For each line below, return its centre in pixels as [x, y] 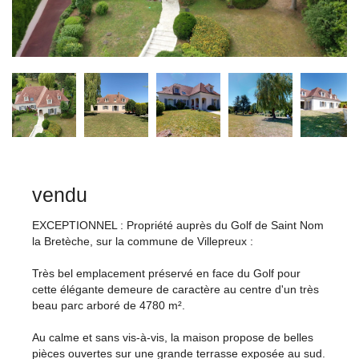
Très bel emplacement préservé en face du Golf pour [166, 273]
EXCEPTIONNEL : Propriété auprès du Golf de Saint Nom [178, 225]
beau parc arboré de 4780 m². [109, 305]
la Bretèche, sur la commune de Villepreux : [143, 241]
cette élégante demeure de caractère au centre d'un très [175, 289]
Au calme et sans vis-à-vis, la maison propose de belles [173, 337]
